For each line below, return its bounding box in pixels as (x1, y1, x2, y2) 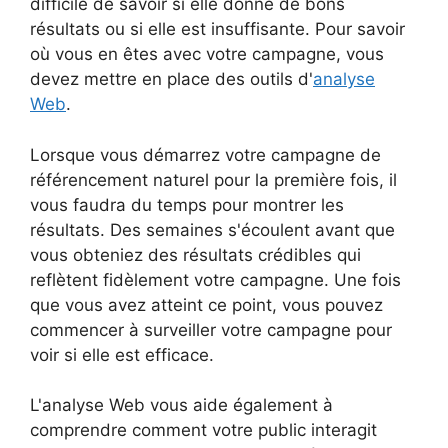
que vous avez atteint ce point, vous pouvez (30, 294, 383, 315)
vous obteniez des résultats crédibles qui (30, 244, 361, 265)
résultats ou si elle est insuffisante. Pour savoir (30, 19, 405, 40)
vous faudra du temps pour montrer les (30, 194, 344, 215)
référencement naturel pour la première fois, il (30, 169, 397, 190)
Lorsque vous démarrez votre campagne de (30, 144, 381, 165)
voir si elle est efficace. (30, 344, 214, 365)
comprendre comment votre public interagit (30, 420, 377, 441)
